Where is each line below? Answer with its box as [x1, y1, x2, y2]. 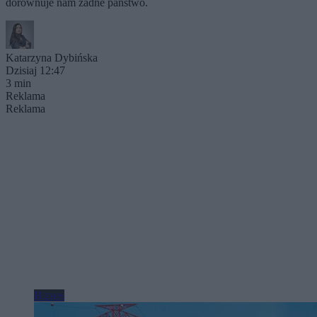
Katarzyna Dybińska [6, 51, 98, 64]
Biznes [34, 289, 64, 301]
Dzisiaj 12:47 [6, 64, 65, 76]
